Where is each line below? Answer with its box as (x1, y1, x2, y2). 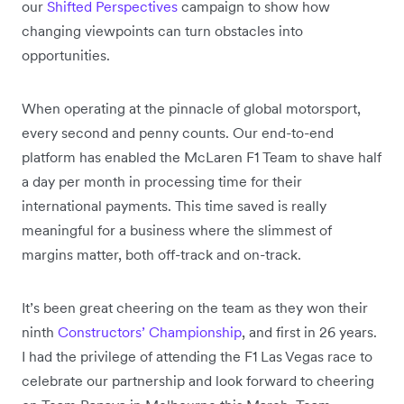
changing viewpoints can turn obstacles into (22, 21, 303, 40)
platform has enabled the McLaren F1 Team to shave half (22, 147, 381, 166)
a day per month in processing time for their (22, 171, 302, 190)
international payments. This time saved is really (22, 196, 326, 215)
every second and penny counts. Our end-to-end (22, 123, 334, 142)
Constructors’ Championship (58, 322, 242, 341)
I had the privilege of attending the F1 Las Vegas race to (22, 346, 372, 365)
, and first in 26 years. (242, 322, 377, 341)
